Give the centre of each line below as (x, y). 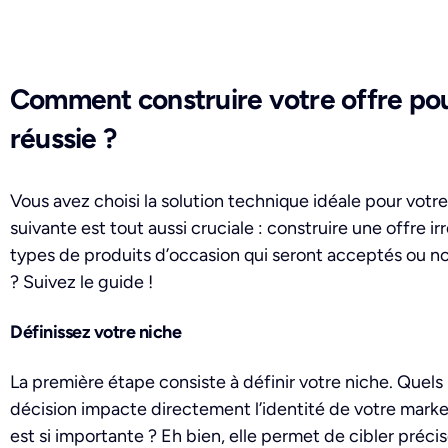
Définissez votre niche (96, 332)
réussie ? (63, 138)
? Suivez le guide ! (81, 282)
